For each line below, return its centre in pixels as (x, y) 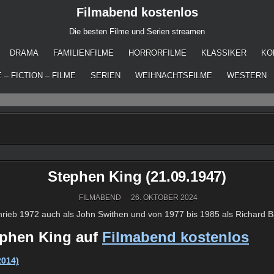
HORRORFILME (157, 53)
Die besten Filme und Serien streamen (137, 31)
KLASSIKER (224, 53)
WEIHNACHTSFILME (174, 76)
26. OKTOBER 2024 (163, 198)
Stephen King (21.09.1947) (137, 177)
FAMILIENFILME (83, 53)
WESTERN (247, 76)
